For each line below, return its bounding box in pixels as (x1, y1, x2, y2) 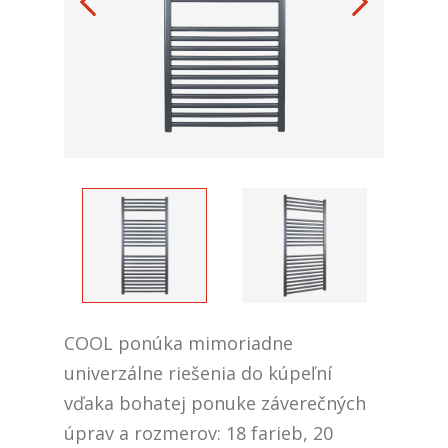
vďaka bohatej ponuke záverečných (64, 391, 366, 416)
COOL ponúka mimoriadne (64, 331, 293, 356)
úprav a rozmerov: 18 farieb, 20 (64, 421, 333, 446)
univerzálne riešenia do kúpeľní (64, 361, 332, 386)
